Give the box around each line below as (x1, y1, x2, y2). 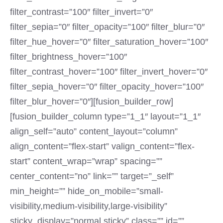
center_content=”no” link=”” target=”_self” (10, 171, 174, 181)
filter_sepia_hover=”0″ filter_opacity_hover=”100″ (10, 82, 204, 92)
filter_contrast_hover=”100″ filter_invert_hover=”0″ (10, 67, 208, 77)
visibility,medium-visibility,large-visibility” (10, 201, 167, 211)
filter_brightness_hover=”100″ (10, 52, 127, 62)
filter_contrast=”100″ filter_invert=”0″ (10, 7, 153, 17)
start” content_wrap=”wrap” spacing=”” (10, 156, 162, 166)
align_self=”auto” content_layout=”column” (10, 126, 178, 136)
